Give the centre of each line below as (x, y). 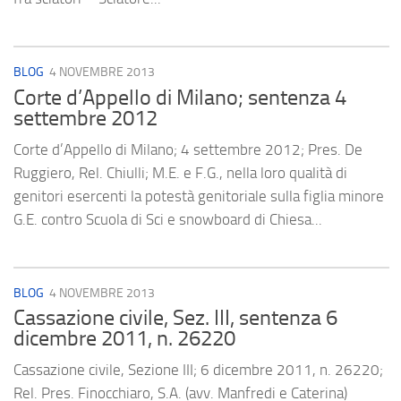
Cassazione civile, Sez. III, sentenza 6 (175, 317)
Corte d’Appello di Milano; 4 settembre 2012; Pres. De (188, 149)
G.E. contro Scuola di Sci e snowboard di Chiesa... (168, 219)
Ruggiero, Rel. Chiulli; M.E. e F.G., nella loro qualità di (180, 172)
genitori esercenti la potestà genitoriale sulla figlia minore (199, 196)
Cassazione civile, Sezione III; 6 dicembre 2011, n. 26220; (198, 369)
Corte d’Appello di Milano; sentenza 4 (180, 97)
